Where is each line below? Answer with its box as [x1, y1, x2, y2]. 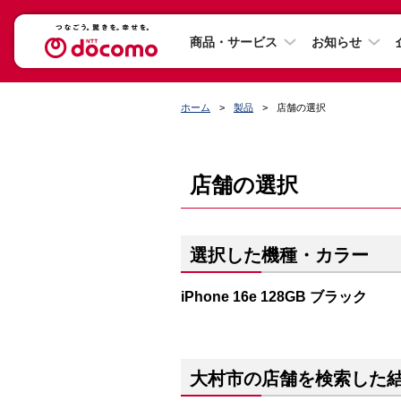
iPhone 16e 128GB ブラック [181, 288, 367, 304]
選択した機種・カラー [190, 245, 369, 265]
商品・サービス [190, 34, 277, 49]
